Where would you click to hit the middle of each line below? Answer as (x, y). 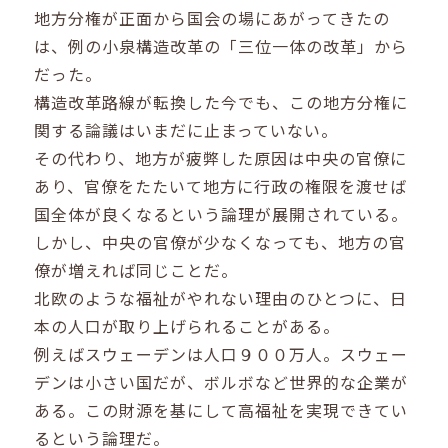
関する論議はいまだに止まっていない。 (186, 130)
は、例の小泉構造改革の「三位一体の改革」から (221, 46)
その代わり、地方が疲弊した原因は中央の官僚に (221, 158)
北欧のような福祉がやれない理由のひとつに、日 (221, 298)
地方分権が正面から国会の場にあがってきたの (212, 18)
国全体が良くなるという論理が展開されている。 (221, 214)
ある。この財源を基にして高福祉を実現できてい (221, 410)
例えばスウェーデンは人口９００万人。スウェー (221, 354)
